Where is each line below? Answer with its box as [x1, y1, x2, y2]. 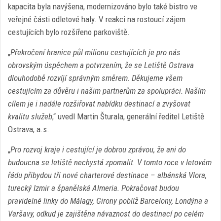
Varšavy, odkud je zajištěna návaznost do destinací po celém [8, 209, 204, 219]
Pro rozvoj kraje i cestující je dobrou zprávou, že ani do [10, 145, 186, 154]
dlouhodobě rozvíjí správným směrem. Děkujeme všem [8, 73, 183, 83]
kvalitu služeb [8, 111, 52, 121]
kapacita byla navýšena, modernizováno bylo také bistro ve [8, 1, 197, 11]
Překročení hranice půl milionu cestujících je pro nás [10, 47, 181, 57]
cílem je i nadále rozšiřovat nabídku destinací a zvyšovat [8, 99, 190, 109]
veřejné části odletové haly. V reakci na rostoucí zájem [8, 14, 185, 24]
